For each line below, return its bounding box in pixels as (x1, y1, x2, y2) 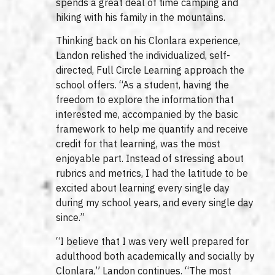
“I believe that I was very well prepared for (56, 234, 249, 247)
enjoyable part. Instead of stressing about (56, 152, 244, 165)
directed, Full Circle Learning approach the (56, 64, 245, 77)
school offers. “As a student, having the (56, 79, 230, 91)
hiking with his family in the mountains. (56, 10, 226, 23)
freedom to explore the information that (56, 93, 234, 106)
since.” (56, 211, 85, 224)
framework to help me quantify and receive (56, 123, 249, 136)
